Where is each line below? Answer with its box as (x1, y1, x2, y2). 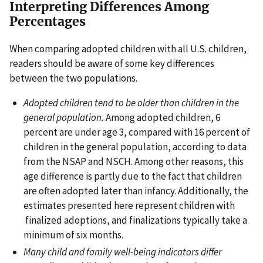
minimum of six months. (23, 228, 123, 241)
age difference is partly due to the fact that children (23, 169, 242, 183)
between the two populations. (9, 71, 137, 85)
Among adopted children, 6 (104, 110, 220, 124)
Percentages (9, 14, 86, 30)
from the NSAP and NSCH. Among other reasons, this (23, 154, 244, 168)
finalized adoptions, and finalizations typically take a (23, 213, 247, 227)
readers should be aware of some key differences (9, 56, 214, 70)
